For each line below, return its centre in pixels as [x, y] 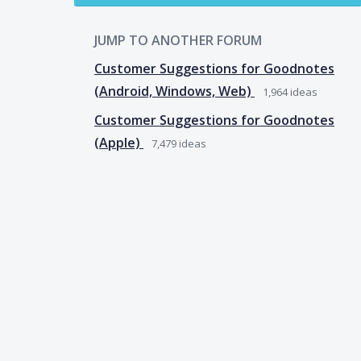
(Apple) [119, 142]
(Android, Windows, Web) [174, 91]
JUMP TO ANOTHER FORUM [178, 40]
